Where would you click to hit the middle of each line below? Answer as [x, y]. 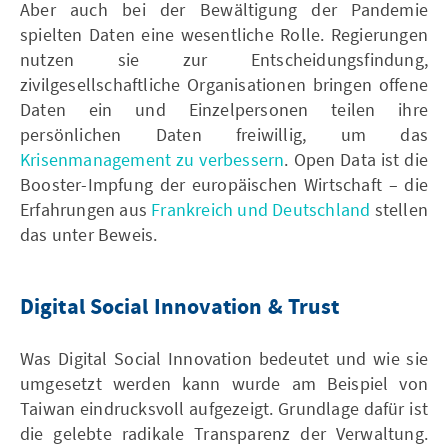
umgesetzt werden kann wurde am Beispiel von [224, 383]
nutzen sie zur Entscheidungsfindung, [224, 59]
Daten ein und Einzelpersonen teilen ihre [224, 109]
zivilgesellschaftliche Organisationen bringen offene [224, 84]
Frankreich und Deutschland [261, 209]
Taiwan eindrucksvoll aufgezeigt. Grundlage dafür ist [224, 408]
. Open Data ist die [356, 159]
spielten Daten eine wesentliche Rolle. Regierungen [224, 34]
